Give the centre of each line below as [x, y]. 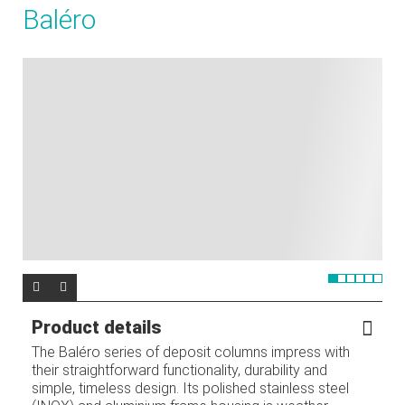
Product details [96, 327]
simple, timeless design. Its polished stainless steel [190, 388]
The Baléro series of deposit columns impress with [191, 352]
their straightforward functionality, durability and [179, 370]
